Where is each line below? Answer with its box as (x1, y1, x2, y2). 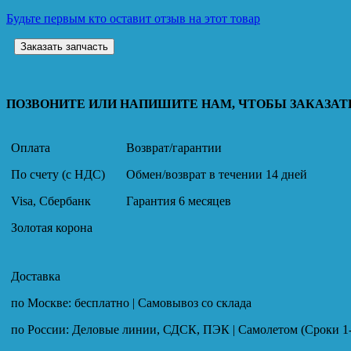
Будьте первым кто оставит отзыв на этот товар (6, 11, 260, 25)
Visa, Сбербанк (11, 194, 91, 208)
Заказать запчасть (20, 40, 108, 52)
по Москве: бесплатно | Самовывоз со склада (11, 295, 251, 309)
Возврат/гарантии (126, 140, 222, 154)
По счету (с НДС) (11, 167, 105, 181)
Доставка (11, 269, 60, 283)
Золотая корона (11, 220, 92, 234)
